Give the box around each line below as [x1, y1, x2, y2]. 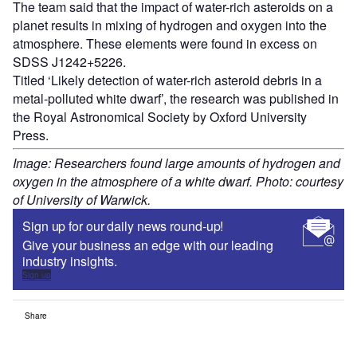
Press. [13, 125, 49, 144]
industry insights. [22, 251, 117, 270]
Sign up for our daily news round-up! [22, 216, 224, 235]
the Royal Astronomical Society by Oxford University [13, 107, 307, 126]
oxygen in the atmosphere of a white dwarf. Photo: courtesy [13, 171, 343, 190]
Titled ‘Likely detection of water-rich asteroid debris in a [13, 70, 322, 89]
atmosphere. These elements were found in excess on [13, 33, 317, 53]
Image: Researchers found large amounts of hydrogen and [13, 153, 340, 172]
